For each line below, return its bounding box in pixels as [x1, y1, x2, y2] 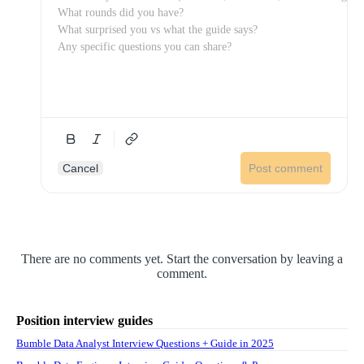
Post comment [249, 162, 323, 175]
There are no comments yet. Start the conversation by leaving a [21, 252, 343, 266]
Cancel [63, 162, 98, 175]
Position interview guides [16, 314, 153, 328]
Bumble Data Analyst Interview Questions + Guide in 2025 [16, 337, 274, 350]
